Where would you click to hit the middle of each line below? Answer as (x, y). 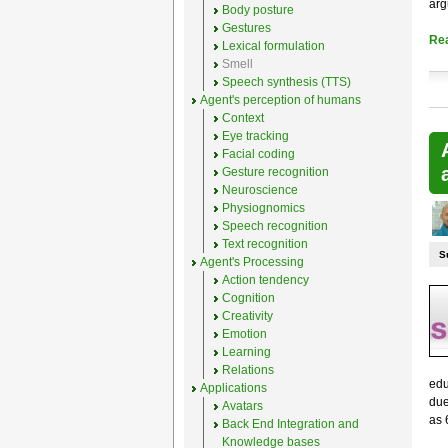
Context (242, 118)
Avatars (242, 406)
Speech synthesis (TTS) (286, 82)
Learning (246, 352)
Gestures (246, 28)
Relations (247, 370)
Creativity (247, 316)
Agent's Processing (251, 262)
